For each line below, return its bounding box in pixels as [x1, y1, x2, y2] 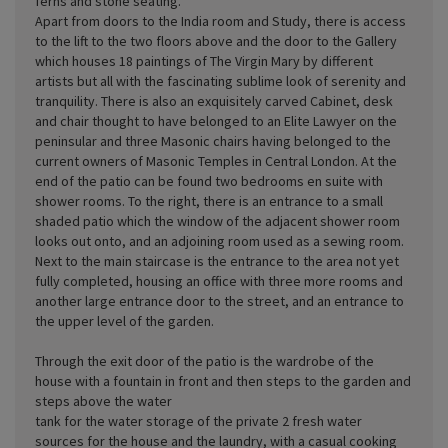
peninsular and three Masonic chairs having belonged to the [35, 131, 391, 150]
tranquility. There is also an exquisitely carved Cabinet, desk [35, 91, 393, 110]
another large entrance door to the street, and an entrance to [35, 291, 404, 310]
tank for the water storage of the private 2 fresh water [35, 411, 362, 430]
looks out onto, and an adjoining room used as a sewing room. [35, 231, 404, 250]
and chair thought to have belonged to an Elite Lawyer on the [35, 111, 397, 130]
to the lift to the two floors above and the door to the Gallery [35, 31, 397, 50]
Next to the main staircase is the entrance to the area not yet [35, 251, 399, 270]
